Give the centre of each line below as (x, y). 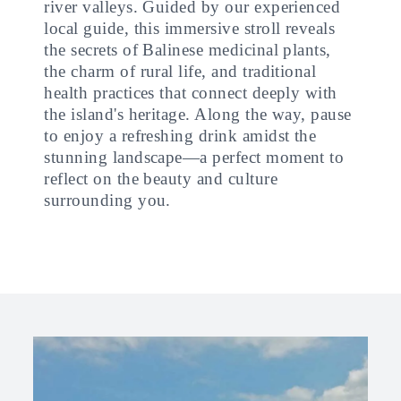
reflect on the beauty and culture (161, 179)
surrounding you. (107, 200)
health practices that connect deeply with (191, 93)
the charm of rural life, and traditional (180, 71)
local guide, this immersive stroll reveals (190, 28)
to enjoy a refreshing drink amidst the (180, 136)
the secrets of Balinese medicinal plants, (188, 50)
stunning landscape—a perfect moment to (194, 157)
